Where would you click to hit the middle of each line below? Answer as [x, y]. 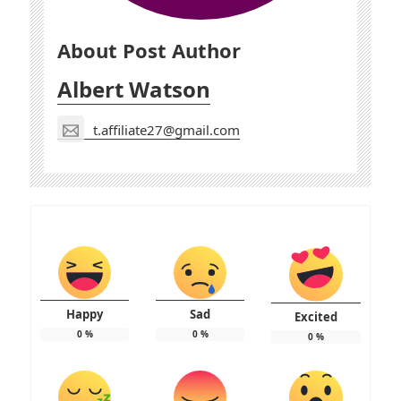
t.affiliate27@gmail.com [167, 129]
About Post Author [149, 51]
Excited [316, 316]
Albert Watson [134, 90]
